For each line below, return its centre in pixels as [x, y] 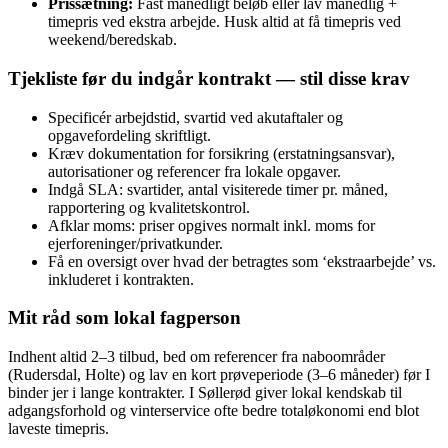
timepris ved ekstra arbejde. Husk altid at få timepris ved [224, 22]
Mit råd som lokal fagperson [124, 318]
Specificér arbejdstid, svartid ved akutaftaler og [195, 117]
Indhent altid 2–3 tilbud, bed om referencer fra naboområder [196, 356]
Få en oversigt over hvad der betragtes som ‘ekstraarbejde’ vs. [242, 261]
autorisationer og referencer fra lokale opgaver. [194, 171]
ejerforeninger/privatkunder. [135, 243]
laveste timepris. [58, 428]
